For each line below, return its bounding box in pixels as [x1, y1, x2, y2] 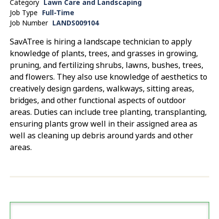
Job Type [10, 7, 38, 18]
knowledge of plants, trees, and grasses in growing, [10, 47, 198, 59]
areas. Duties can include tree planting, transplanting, [10, 106, 207, 118]
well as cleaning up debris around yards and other [10, 130, 193, 141]
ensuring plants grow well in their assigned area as [10, 118, 197, 130]
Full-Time [42, 7, 74, 18]
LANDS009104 [52, 18, 99, 28]
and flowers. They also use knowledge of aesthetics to [10, 71, 207, 83]
